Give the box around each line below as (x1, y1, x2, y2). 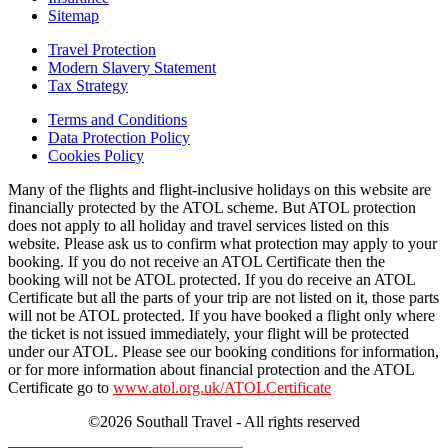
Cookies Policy (48, 147, 144, 165)
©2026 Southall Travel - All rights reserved (88, 413, 360, 431)
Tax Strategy (48, 77, 128, 95)
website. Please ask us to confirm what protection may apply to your (8, 235, 437, 253)
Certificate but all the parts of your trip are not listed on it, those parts (8, 289, 439, 307)
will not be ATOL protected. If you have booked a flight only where (8, 307, 435, 325)
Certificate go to (8, 379, 113, 397)
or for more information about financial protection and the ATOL (8, 361, 414, 379)
